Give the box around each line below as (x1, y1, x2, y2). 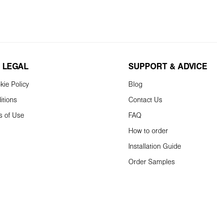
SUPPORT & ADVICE (128, 63, 207, 71)
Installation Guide (128, 143, 181, 150)
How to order (128, 128, 168, 135)
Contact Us (128, 97, 162, 104)
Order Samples (128, 159, 175, 166)
